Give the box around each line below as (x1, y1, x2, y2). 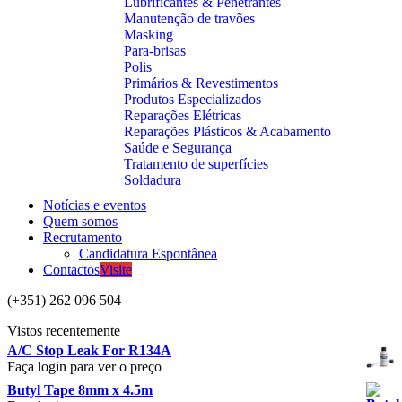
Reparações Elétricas (124, 108, 241, 123)
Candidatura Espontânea (79, 246, 217, 261)
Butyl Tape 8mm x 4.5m (7, 382, 153, 398)
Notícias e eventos (43, 197, 146, 213)
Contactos (43, 262, 100, 277)
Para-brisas (124, 43, 186, 58)
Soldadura (124, 172, 181, 188)
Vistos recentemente (7, 323, 120, 338)
